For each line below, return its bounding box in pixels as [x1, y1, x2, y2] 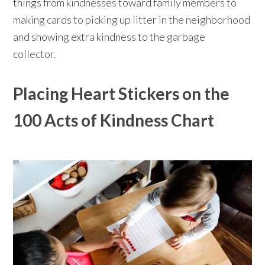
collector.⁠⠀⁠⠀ [13, 47, 72, 61]
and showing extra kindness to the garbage [13, 30, 206, 44]
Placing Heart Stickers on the [13, 83, 230, 104]
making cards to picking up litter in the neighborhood [13, 13, 251, 27]
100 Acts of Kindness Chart [13, 110, 215, 131]
